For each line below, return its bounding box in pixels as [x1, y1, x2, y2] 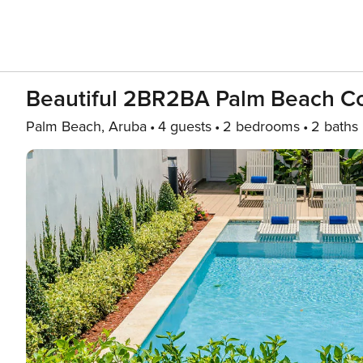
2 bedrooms [223, 117, 300, 135]
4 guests [158, 117, 211, 135]
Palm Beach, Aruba [26, 117, 147, 135]
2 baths [311, 117, 358, 135]
